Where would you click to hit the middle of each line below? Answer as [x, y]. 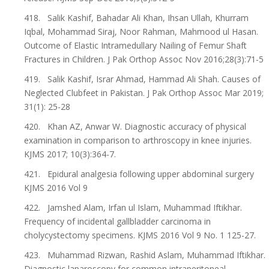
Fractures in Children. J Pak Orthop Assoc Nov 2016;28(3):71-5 [144, 59]
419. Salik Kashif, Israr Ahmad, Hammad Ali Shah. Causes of [142, 79]
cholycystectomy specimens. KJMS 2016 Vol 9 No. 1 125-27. [140, 235]
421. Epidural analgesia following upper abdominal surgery [139, 174]
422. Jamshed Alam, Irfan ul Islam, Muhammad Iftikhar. [133, 207]
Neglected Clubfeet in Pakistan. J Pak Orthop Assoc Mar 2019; [144, 93]
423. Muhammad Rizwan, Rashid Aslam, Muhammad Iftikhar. [145, 255]
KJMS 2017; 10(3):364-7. [70, 154]
